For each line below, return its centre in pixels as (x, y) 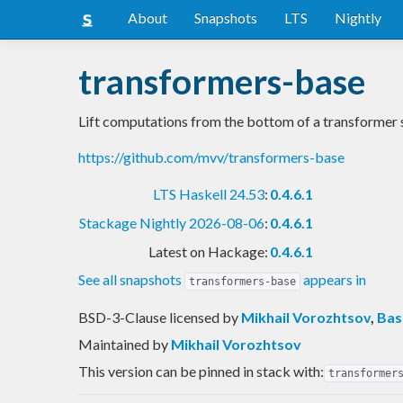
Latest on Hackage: (208, 251)
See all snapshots (131, 279)
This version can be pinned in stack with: (201, 371)
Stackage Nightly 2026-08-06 (172, 222)
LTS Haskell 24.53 (209, 193)
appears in (333, 279)
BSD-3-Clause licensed (150, 317)
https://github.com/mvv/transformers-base (211, 157)
